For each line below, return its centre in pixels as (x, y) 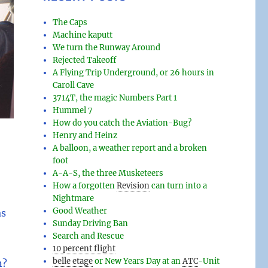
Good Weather (80, 211)
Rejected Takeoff (85, 60)
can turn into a (179, 186)
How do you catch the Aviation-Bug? (122, 123)
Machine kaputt (83, 35)
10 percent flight (84, 249)
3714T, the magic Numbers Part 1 (115, 98)
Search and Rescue (89, 236)
